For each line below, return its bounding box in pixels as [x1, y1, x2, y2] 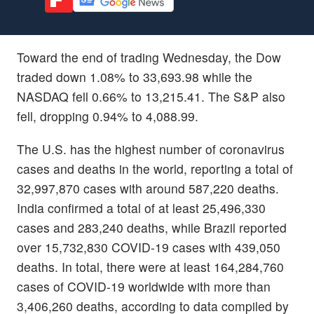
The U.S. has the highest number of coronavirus [17, 139, 285, 158]
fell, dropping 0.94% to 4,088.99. [17, 107, 198, 125]
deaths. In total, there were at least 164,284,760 [17, 257, 284, 275]
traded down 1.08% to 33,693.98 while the [17, 67, 252, 86]
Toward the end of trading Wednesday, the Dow [17, 48, 281, 66]
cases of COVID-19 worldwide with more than [17, 277, 271, 295]
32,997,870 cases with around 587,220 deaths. [17, 179, 279, 197]
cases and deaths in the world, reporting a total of [17, 159, 293, 177]
